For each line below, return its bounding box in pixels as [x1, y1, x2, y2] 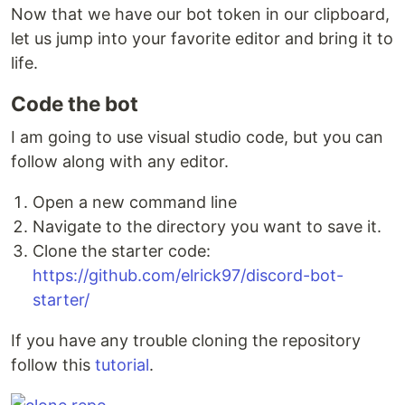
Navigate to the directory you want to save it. [33, 217, 381, 236]
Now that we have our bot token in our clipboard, [11, 5, 390, 24]
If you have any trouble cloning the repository [11, 331, 361, 350]
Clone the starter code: [33, 241, 211, 260]
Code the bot [11, 91, 138, 116]
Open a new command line [33, 193, 237, 212]
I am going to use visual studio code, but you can [11, 127, 383, 146]
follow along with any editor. [11, 152, 229, 171]
